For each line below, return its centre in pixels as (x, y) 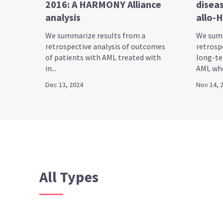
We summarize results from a (96, 35)
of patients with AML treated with (103, 57)
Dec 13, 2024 (64, 84)
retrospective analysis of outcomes (106, 46)
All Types (69, 176)
